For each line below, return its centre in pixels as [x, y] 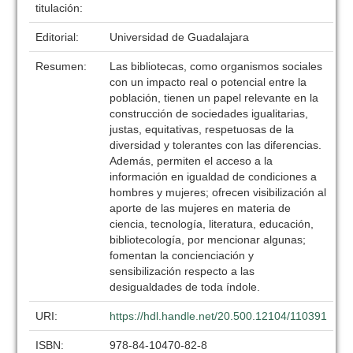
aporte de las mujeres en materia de [201, 208]
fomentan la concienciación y [182, 255]
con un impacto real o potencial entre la [208, 82]
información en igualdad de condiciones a [214, 176]
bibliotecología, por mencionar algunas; [208, 240]
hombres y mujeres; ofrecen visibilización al [218, 192]
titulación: [61, 8]
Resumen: [63, 66]
